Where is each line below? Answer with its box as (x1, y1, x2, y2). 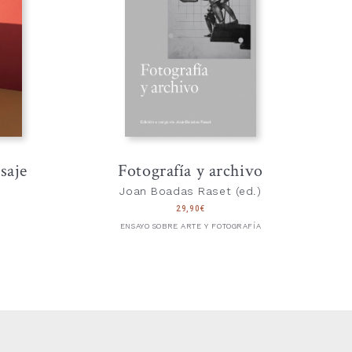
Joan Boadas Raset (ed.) (119, 184, 262, 198)
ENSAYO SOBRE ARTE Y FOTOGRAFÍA (119, 222, 262, 232)
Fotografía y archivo (118, 160, 263, 183)
